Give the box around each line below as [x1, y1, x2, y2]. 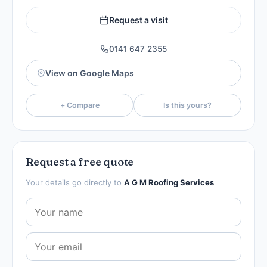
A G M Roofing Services [124, 178, 214, 187]
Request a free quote [26, 154, 134, 169]
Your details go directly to [26, 178, 124, 187]
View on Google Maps [45, 68, 134, 78]
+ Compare [60, 101, 100, 110]
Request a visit [108, 15, 168, 25]
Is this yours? [163, 101, 212, 110]
